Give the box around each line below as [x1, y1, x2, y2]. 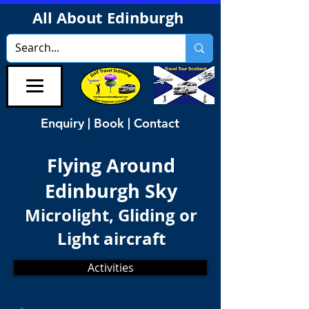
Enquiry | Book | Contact [41, 114, 179, 131]
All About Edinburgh [32, 7, 188, 28]
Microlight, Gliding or [25, 203, 197, 227]
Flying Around [47, 152, 175, 178]
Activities [87, 260, 134, 275]
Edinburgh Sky [45, 178, 177, 203]
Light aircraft [57, 227, 166, 250]
